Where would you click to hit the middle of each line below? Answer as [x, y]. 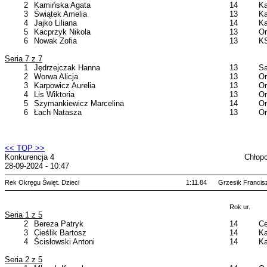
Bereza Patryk [59, 224]
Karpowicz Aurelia [65, 86]
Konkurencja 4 [30, 157]
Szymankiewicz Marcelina [79, 103]
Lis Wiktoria [54, 94]
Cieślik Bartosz [60, 233]
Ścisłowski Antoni [64, 242]
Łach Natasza [58, 112]
